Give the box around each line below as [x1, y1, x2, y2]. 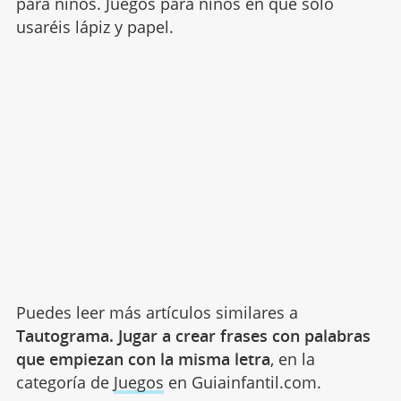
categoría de [15, 371, 114, 393]
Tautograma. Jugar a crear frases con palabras [15, 324, 371, 346]
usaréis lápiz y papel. [15, 15, 174, 38]
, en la [269, 347, 315, 370]
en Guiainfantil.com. [163, 371, 321, 393]
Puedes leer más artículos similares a [15, 301, 298, 323]
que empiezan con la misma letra [15, 347, 270, 370]
